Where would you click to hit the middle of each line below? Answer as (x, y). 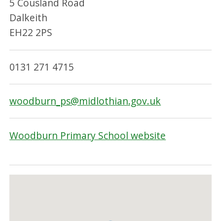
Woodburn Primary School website (88, 135)
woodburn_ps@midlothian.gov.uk (85, 101)
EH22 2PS (31, 33)
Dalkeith (29, 18)
